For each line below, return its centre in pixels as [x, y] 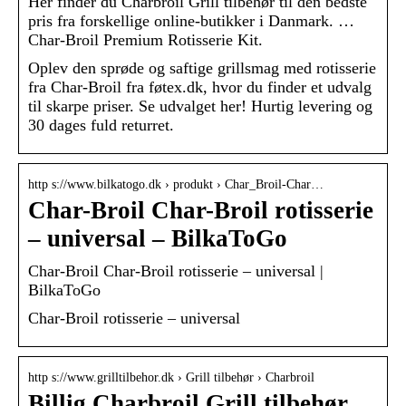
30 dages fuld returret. [101, 126]
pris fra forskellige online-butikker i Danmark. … [191, 21]
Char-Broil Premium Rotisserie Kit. [145, 40]
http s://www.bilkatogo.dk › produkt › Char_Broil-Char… [176, 185]
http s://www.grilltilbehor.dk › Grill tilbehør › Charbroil [171, 378]
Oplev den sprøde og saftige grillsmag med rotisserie [202, 68]
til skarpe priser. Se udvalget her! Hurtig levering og [200, 106]
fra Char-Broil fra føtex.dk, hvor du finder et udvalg [200, 87]
